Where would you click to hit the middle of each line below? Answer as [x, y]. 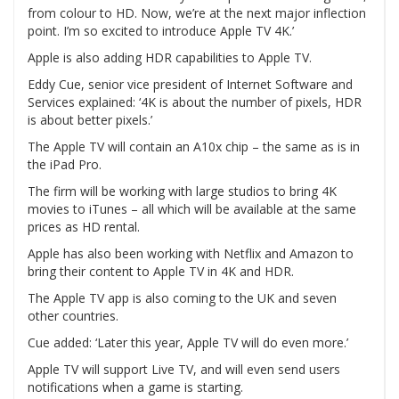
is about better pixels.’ [90, 120]
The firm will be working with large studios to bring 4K [182, 191]
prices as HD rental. [84, 227]
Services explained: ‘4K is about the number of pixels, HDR [195, 102]
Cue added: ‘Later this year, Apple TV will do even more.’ [188, 343]
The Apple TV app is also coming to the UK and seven [182, 298]
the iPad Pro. [65, 165]
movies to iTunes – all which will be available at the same [192, 209]
